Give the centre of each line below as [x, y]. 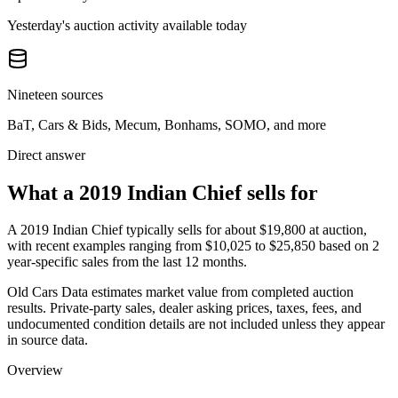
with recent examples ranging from [106, 246]
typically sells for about [189, 230]
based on [344, 246]
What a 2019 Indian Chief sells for [163, 192]
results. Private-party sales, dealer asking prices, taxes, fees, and [184, 308]
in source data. [48, 340]
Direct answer [46, 155]
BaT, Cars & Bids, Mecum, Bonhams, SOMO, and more [167, 124]
